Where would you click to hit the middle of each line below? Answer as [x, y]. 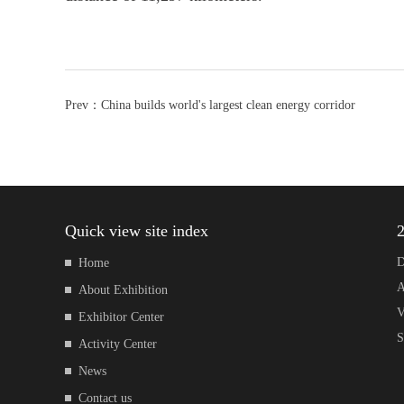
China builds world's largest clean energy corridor [228, 105]
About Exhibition [123, 290]
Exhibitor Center [121, 317]
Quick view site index [137, 231]
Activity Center [118, 344]
